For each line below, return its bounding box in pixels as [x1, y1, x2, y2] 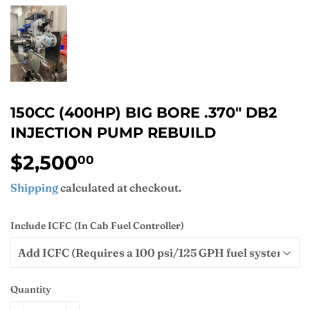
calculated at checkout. [58, 181, 181, 195]
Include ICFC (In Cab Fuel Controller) [10, 219, 184, 232]
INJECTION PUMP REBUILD [10, 122, 216, 141]
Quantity [10, 283, 51, 296]
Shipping [10, 181, 58, 195]
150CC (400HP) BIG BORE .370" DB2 [10, 102, 277, 121]
